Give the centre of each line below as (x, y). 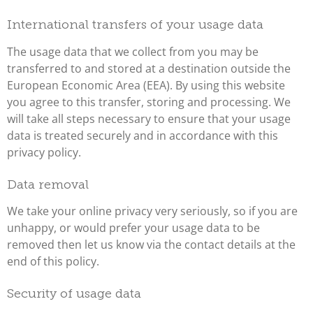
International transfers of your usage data (135, 26)
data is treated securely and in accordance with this (143, 135)
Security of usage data (74, 294)
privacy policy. (44, 152)
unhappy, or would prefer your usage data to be (133, 227)
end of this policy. (53, 261)
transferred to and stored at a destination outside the (149, 68)
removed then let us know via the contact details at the (151, 244)
